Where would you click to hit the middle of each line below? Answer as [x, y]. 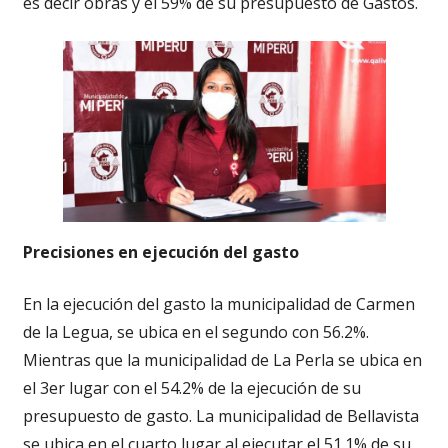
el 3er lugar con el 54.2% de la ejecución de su [191, 388]
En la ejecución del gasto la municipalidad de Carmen [218, 304]
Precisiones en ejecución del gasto [160, 252]
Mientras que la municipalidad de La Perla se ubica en [222, 360]
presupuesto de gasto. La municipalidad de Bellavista [220, 416]
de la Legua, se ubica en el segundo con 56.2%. [195, 332]
